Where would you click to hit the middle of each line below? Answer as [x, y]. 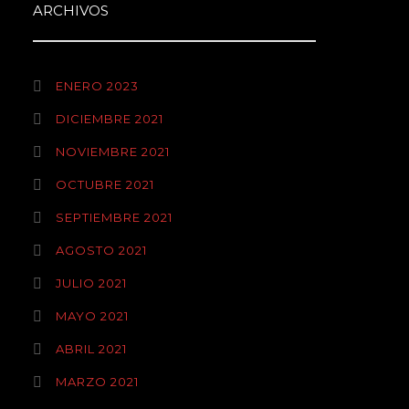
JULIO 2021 [91, 283]
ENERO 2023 [97, 86]
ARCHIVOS [71, 10]
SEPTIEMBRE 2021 [114, 217]
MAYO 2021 [92, 316]
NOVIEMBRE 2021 [113, 152]
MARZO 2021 [97, 382]
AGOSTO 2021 [101, 250]
